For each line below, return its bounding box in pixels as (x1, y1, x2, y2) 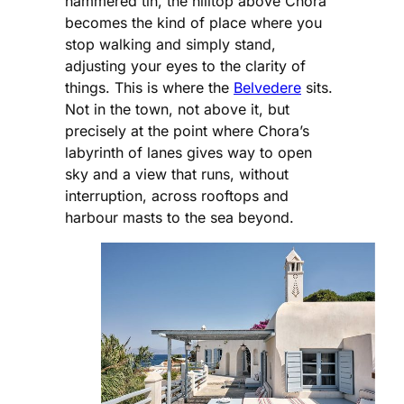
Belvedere (234, 78, 301, 96)
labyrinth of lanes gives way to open (65, 142, 312, 161)
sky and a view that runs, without (65, 164, 289, 183)
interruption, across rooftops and (65, 186, 289, 205)
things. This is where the (65, 78, 234, 96)
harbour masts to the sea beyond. (65, 207, 298, 226)
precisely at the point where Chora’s (65, 121, 309, 140)
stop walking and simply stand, (65, 34, 276, 53)
